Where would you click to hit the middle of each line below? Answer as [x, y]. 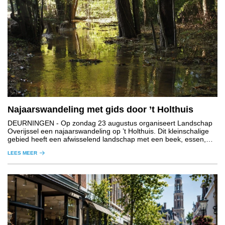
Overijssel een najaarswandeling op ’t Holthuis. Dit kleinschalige [108, 131]
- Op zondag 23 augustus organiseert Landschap [133, 123]
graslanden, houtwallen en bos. [57, 147]
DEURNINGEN [31, 123]
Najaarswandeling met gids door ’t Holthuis [102, 110]
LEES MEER [22, 153]
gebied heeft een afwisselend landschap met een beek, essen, [107, 139]
